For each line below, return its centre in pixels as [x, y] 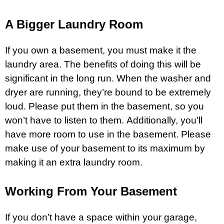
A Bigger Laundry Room [74, 24]
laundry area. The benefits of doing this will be [103, 64]
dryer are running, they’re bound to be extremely [108, 92]
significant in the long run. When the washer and [108, 78]
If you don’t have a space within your [84, 217]
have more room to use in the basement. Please [108, 134]
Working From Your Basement [91, 191]
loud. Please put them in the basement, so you [104, 106]
